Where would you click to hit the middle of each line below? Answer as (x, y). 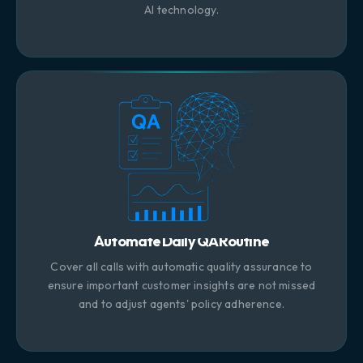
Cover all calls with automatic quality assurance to (181, 266)
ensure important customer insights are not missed (181, 285)
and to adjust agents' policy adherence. (181, 303)
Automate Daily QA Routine (181, 241)
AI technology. (181, 9)
